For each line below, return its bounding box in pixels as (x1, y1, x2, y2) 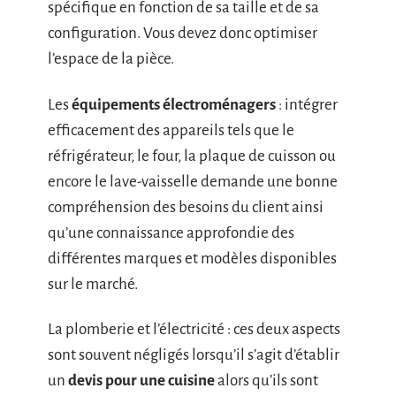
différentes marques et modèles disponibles (48, 249, 337, 267)
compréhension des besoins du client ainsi (48, 198, 324, 216)
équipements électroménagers (72, 95, 276, 113)
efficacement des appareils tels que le (48, 121, 294, 139)
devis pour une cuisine (68, 372, 215, 389)
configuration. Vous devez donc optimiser (48, 25, 317, 42)
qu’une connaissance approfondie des (48, 224, 294, 241)
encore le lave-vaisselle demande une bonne (48, 172, 338, 190)
